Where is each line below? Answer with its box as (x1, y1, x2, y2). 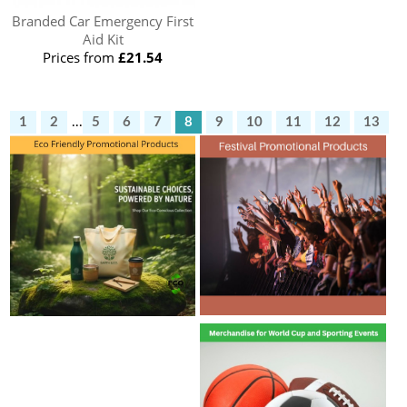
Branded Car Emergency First (12, 12, 194, 31)
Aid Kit (82, 30, 124, 49)
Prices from (43, 48, 119, 67)
